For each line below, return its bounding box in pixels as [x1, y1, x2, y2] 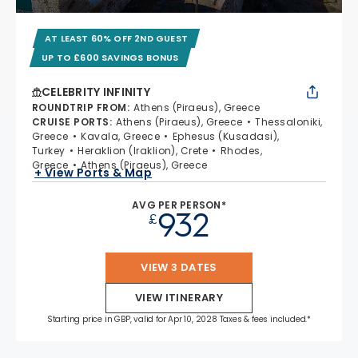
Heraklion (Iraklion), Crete [78, 143, 209, 157]
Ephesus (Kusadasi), [172, 129, 280, 143]
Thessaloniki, [255, 114, 323, 129]
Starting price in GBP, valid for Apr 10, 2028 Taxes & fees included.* [46, 312, 312, 325]
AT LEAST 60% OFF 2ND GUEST [45, 31, 188, 45]
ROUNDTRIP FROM [32, 100, 127, 114]
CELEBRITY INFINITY [42, 83, 151, 100]
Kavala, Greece [81, 129, 161, 143]
